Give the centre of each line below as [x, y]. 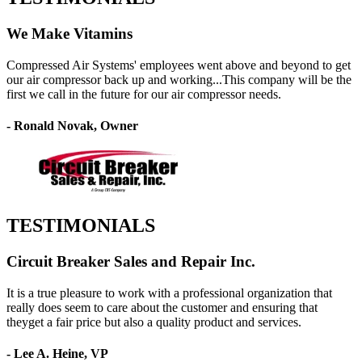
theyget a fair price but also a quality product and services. [154, 322]
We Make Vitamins [69, 33]
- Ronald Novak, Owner [72, 125]
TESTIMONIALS [81, 225]
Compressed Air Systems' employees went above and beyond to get [179, 65]
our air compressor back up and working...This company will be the [179, 79]
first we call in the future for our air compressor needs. [144, 94]
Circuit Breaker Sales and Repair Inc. [131, 261]
